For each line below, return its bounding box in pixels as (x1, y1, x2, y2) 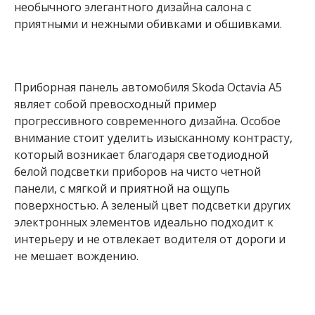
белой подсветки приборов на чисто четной (14, 163, 261, 179)
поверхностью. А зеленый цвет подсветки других (14, 197, 290, 213)
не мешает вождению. (14, 247, 139, 264)
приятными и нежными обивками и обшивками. (14, 16, 282, 32)
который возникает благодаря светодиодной (14, 146, 269, 162)
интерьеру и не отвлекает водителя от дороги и (14, 231, 285, 247)
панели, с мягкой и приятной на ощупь (14, 180, 230, 196)
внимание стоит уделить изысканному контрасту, (14, 129, 292, 146)
